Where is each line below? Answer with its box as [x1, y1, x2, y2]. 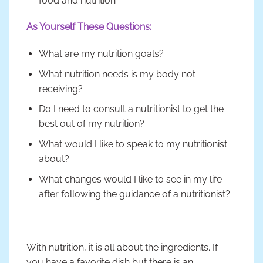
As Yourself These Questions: [26, 21, 151, 33]
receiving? [38, 83, 83, 95]
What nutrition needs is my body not [38, 68, 195, 80]
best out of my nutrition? [38, 118, 144, 130]
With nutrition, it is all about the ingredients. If [26, 242, 218, 254]
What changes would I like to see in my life [38, 173, 222, 185]
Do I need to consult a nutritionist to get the [38, 103, 224, 115]
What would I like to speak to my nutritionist [38, 139, 227, 150]
